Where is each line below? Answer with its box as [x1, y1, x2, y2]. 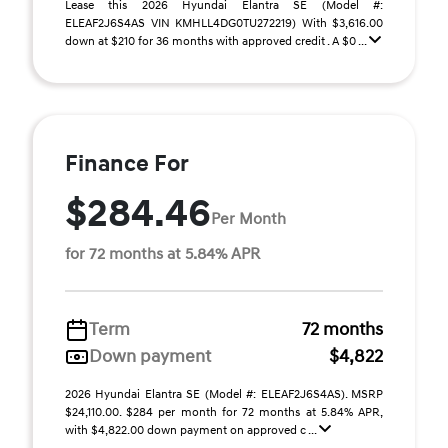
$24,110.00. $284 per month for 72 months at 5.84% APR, [65, 405, 383, 420]
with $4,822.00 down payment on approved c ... [65, 423, 319, 438]
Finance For [65, 150, 189, 178]
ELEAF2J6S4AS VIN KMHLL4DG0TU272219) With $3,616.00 [65, 16, 383, 31]
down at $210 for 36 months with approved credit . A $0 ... [65, 34, 369, 49]
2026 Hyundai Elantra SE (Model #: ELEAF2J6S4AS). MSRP [65, 387, 383, 402]
